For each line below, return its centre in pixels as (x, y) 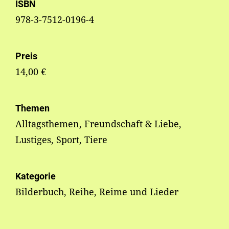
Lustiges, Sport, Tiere (61, 140)
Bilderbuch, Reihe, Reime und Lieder (97, 192)
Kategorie (36, 176)
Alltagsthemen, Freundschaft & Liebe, (98, 124)
